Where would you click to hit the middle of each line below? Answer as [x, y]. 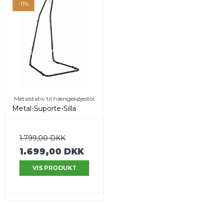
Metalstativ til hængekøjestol [54, 99]
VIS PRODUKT [54, 168]
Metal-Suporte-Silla [44, 109]
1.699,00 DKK [52, 152]
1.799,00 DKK [42, 138]
